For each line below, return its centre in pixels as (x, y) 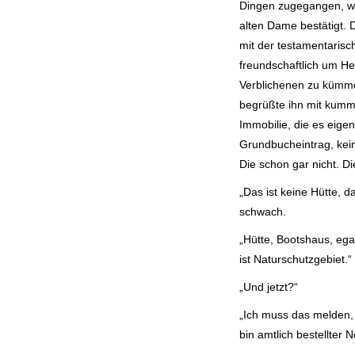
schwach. (263, 211)
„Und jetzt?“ (269, 286)
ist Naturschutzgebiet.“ (296, 259)
